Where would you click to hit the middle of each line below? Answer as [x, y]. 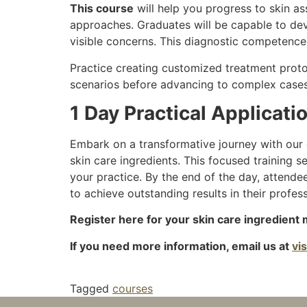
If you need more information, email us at [181, 246]
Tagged [91, 289]
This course [102, 9]
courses [133, 289]
